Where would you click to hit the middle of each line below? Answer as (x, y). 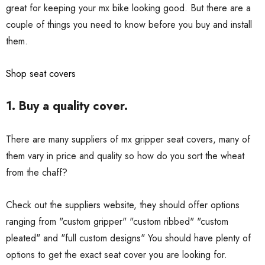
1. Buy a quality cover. (67, 106)
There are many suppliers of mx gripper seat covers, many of (128, 140)
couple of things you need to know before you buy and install (129, 25)
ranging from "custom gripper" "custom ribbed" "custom (117, 222)
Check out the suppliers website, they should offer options (123, 205)
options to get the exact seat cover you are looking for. (117, 255)
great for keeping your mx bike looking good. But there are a (128, 8)
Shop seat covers (41, 74)
